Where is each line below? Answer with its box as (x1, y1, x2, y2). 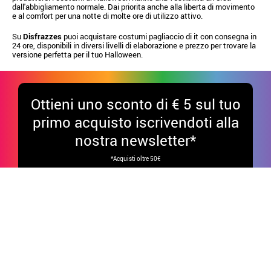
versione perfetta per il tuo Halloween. (12, 48, 143, 60)
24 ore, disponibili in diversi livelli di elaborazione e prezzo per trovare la (12, 39, 256, 51)
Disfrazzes (23, 30, 62, 42)
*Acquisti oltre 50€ (111, 154, 160, 163)
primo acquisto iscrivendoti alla (32, 112, 239, 132)
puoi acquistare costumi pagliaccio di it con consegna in (62, 30, 256, 42)
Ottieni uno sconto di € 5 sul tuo (30, 94, 241, 114)
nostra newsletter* (75, 130, 196, 150)
